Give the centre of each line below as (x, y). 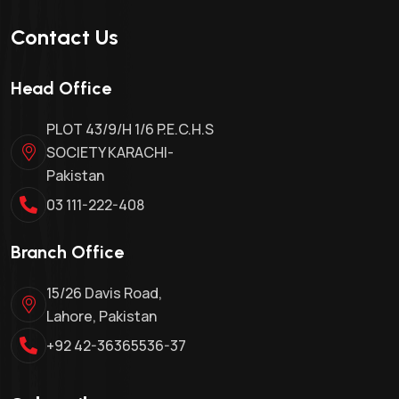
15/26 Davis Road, (104, 293)
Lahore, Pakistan (102, 317)
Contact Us (65, 37)
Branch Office (67, 252)
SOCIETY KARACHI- (110, 153)
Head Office (61, 89)
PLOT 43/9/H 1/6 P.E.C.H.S (130, 130)
